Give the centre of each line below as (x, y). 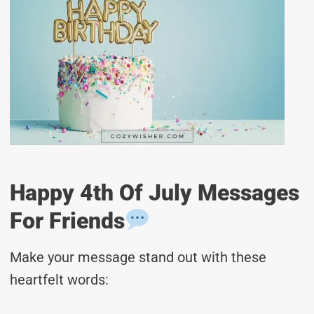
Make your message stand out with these (138, 257)
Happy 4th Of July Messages (155, 192)
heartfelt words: (59, 279)
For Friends (67, 220)
